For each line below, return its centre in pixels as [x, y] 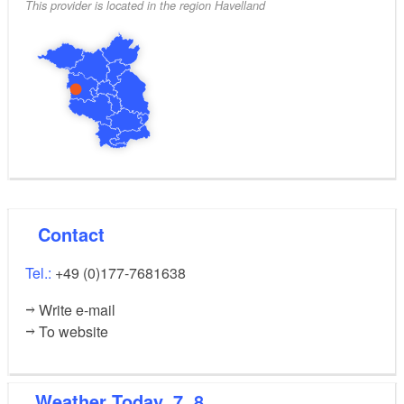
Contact [78, 234]
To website [74, 332]
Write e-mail [78, 310]
